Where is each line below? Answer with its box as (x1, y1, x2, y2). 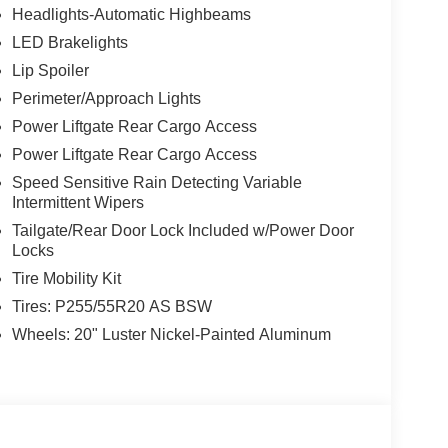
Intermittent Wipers (11, 194, 144, 212)
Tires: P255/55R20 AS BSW (11, 298, 212, 316)
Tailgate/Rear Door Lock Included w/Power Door (11, 222, 354, 240)
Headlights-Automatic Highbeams (11, 6, 251, 24)
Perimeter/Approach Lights (11, 90, 201, 108)
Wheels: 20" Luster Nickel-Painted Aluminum (11, 326, 331, 344)
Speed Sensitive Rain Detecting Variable (11, 174, 302, 192)
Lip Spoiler (11, 62, 89, 80)
